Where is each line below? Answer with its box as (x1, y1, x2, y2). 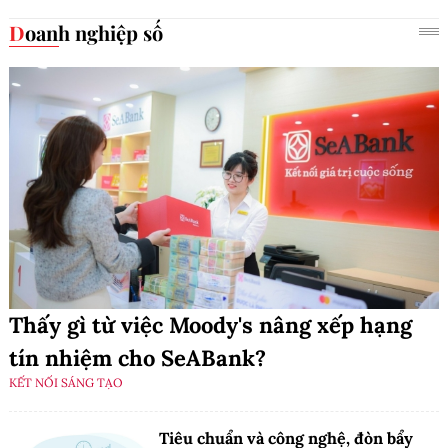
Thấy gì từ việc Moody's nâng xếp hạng (9, 310, 412, 339)
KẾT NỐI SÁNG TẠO (9, 374, 123, 390)
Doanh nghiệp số (25, 19, 163, 47)
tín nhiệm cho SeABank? (9, 343, 266, 372)
